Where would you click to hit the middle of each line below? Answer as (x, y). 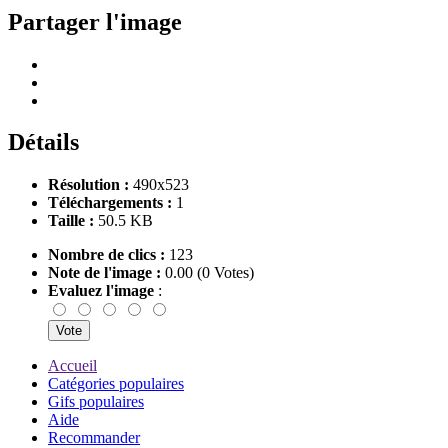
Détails (43, 142)
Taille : (71, 221)
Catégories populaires (116, 384)
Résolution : (88, 185)
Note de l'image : (104, 273)
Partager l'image (95, 21)
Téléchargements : (110, 203)
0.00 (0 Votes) (207, 273)
